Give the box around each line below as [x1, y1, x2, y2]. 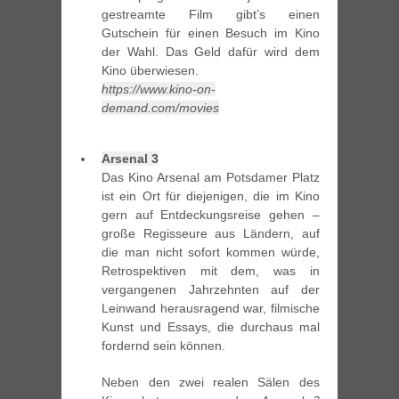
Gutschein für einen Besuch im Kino [102, 26, 320, 41]
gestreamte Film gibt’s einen [102, 7, 320, 22]
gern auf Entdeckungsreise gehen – [102, 208, 320, 223]
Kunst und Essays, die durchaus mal [102, 320, 320, 335]
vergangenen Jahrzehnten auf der [102, 282, 320, 297]
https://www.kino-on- [102, 82, 216, 97]
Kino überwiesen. [102, 63, 199, 78]
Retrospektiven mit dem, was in [102, 264, 320, 279]
